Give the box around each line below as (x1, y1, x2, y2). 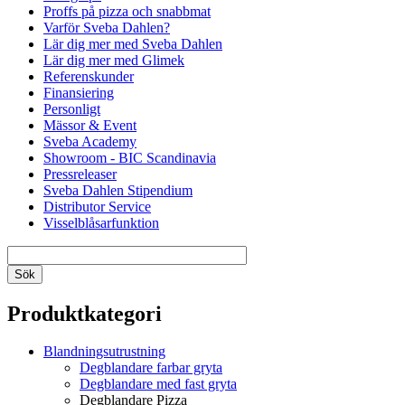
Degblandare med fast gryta (80, 376, 237, 392)
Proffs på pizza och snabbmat (43, 3, 211, 19)
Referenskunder (43, 68, 134, 84)
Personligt (43, 100, 100, 117)
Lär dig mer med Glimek (43, 52, 184, 68)
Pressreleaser (43, 165, 117, 182)
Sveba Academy (43, 133, 137, 149)
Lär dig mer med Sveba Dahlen (43, 35, 222, 52)
